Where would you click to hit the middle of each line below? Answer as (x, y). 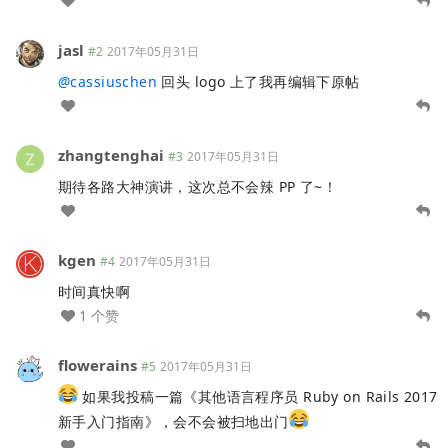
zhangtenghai (111, 154)
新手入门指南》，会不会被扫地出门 (173, 421)
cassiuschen (114, 81)
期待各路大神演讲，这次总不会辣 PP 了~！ (198, 186)
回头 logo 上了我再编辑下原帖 (258, 81)
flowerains (97, 364)
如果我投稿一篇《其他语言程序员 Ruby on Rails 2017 (258, 396)
